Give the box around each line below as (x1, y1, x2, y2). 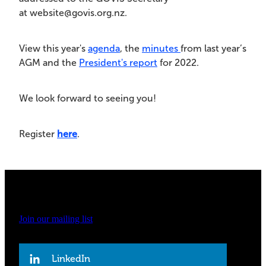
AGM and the (19, 58, 79, 68)
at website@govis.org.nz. (19, 8, 127, 18)
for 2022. (157, 58, 199, 68)
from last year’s (180, 43, 246, 54)
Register (19, 129, 57, 140)
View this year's (19, 43, 88, 54)
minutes (142, 43, 180, 54)
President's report (79, 58, 157, 68)
